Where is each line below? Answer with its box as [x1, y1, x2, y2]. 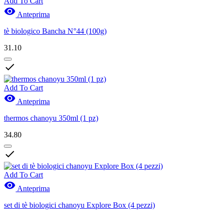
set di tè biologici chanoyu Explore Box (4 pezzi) [4, 200, 155, 209]
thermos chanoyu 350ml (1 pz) [4, 113, 98, 122]
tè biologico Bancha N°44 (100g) [4, 26, 107, 35]
